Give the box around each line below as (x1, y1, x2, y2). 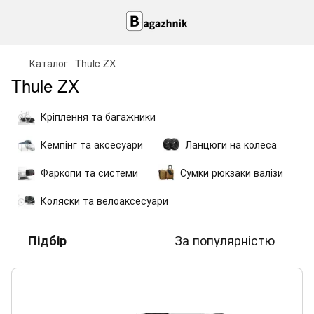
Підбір (28, 231, 67, 250)
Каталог (29, 56, 68, 70)
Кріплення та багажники (41, 109, 156, 123)
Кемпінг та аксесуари (41, 137, 143, 151)
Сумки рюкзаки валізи (180, 165, 283, 179)
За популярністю (175, 231, 275, 249)
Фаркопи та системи (41, 165, 138, 179)
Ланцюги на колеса (185, 137, 277, 151)
